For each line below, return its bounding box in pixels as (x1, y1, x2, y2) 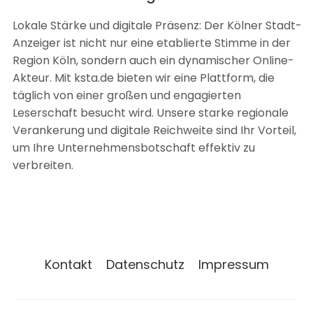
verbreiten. (13, 157, 73, 173)
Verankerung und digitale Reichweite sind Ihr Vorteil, (13, 122, 296, 138)
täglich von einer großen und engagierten (13, 87, 241, 103)
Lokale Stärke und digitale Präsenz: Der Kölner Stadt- (13, 17, 302, 34)
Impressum (198, 256, 269, 273)
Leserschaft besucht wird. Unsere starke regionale (13, 105, 289, 121)
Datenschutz (105, 256, 184, 273)
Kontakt (44, 256, 92, 273)
